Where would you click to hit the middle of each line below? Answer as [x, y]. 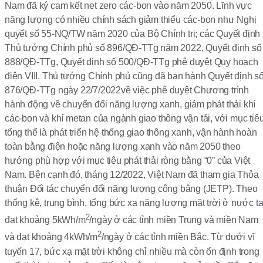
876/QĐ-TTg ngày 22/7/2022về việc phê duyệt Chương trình [127, 90]
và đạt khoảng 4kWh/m [51, 237]
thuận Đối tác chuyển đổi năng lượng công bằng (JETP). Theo [131, 189]
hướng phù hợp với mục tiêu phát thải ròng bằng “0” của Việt [128, 161]
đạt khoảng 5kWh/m [45, 220]
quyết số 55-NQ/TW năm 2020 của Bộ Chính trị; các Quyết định [133, 34]
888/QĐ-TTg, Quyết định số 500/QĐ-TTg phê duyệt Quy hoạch [131, 62]
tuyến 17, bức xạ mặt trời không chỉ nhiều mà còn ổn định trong [132, 251]
